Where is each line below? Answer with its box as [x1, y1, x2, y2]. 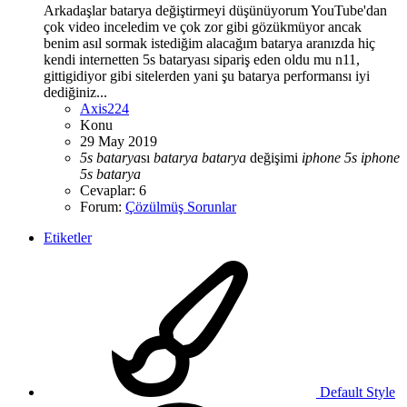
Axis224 [80, 100, 129, 116]
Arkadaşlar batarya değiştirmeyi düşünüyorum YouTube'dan [44, 2, 387, 18]
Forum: [80, 198, 125, 214]
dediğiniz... [44, 84, 107, 100]
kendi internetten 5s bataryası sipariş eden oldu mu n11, [44, 51, 360, 67]
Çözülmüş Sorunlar [125, 198, 236, 214]
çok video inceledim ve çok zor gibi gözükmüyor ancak [44, 18, 362, 35]
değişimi [246, 149, 302, 165]
